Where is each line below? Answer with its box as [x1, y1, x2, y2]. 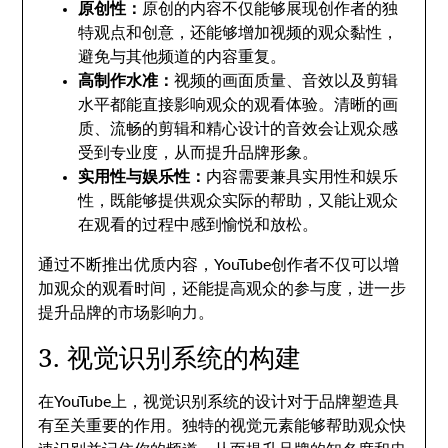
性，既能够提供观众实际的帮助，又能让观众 [78, 193, 399, 209]
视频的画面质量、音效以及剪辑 [174, 73, 399, 89]
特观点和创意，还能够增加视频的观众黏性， [78, 25, 399, 41]
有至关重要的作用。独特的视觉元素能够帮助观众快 [38, 418, 407, 434]
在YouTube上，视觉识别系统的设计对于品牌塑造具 [38, 394, 400, 410]
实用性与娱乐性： [78, 169, 207, 185]
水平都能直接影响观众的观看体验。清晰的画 [78, 97, 399, 113]
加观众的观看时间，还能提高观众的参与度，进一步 [38, 281, 407, 297]
